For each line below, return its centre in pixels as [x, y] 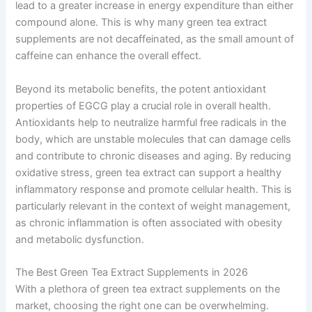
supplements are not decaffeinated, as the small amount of [155, 39]
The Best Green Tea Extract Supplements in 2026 [132, 272]
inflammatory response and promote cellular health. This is [154, 189]
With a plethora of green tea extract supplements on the [148, 289]
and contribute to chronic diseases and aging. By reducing [154, 156]
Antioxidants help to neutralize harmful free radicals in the [151, 122]
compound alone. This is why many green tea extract [141, 23]
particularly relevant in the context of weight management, [153, 206]
